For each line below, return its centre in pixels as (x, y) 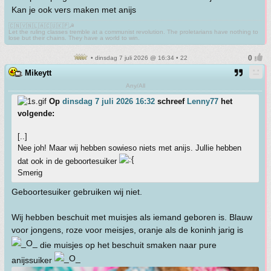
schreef (171, 101)
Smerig (30, 172)
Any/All (135, 85)
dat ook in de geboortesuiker (68, 161)
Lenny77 (203, 101)
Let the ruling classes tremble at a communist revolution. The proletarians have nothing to (133, 31)
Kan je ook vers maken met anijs (74, 9)
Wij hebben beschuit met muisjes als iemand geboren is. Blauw (132, 217)
